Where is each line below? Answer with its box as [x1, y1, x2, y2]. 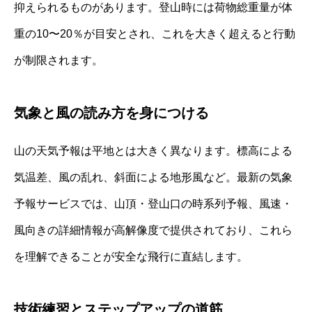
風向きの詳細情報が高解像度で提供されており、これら [14, 224, 292, 237]
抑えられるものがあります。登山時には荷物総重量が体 [14, 1, 292, 14]
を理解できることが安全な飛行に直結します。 [14, 251, 248, 263]
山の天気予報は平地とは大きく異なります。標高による [14, 145, 292, 157]
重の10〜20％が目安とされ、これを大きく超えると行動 [14, 28, 295, 40]
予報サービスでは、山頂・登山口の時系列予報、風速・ [14, 198, 292, 210]
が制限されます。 [14, 54, 103, 67]
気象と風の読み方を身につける [14, 105, 209, 121]
